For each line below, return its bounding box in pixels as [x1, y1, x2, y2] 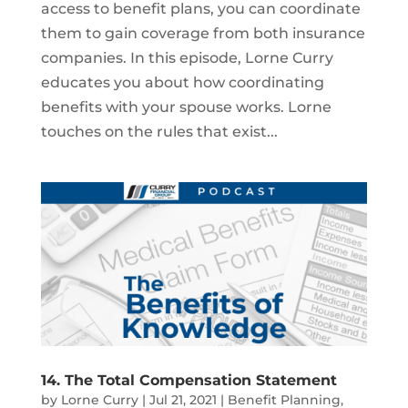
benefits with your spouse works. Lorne [40, 98, 331, 117]
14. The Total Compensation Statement [40, 371, 337, 389]
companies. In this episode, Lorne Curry [40, 49, 333, 67]
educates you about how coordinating [40, 74, 324, 92]
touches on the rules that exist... [40, 123, 278, 141]
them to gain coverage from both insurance [40, 25, 365, 43]
